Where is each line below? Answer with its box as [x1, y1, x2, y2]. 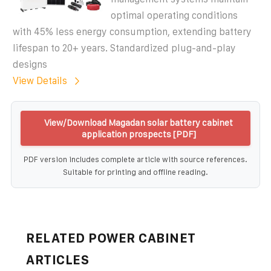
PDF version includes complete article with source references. [24, 154, 247, 164]
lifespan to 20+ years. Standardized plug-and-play [13, 42, 236, 53]
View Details [13, 75, 67, 86]
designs [13, 59, 47, 70]
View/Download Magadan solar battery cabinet [44, 117, 233, 128]
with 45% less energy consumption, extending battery [13, 26, 252, 37]
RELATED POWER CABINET [26, 230, 196, 245]
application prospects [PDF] [81, 128, 196, 139]
